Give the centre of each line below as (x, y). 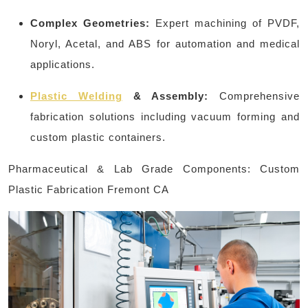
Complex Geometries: (90, 23)
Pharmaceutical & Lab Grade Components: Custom (154, 168)
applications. (63, 64)
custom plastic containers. (98, 137)
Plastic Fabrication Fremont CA (89, 189)
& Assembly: (165, 96)
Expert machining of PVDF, (225, 23)
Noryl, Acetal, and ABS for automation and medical (165, 43)
